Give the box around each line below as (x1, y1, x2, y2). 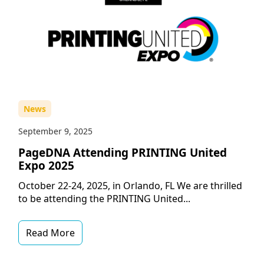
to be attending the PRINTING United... (18, 192, 190, 206)
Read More (25, 226, 75, 240)
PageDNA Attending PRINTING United (18, 145, 227, 161)
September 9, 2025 (18, 126, 93, 137)
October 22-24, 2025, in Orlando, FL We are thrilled (18, 179, 242, 193)
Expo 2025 (18, 158, 74, 174)
